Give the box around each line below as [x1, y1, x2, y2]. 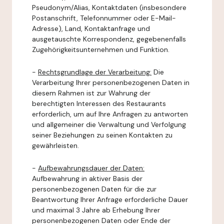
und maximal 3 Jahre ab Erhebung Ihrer [32, 205, 160, 214]
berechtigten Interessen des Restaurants [32, 99, 166, 108]
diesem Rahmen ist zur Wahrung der [32, 88, 150, 97]
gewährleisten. [32, 141, 79, 150]
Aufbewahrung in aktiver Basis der [32, 174, 142, 183]
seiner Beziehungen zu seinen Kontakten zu [32, 130, 172, 139]
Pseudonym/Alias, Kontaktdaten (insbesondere [32, 3, 186, 12]
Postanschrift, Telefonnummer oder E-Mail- [32, 13, 176, 22]
